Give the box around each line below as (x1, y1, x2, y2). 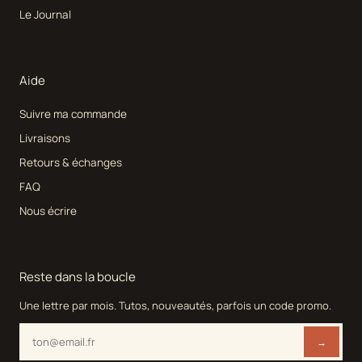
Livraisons (19, 131, 70, 146)
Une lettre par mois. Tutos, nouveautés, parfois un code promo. (19, 298, 331, 314)
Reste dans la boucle (19, 268, 136, 286)
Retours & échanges (19, 155, 122, 170)
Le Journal (19, 7, 71, 23)
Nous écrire (19, 204, 77, 219)
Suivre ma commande (19, 107, 127, 122)
